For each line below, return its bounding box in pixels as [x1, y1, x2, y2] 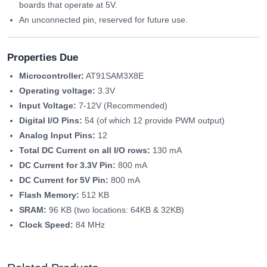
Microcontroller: [19, 71, 84, 81]
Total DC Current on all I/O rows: [19, 145, 150, 156]
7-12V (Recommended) [76, 101, 167, 111]
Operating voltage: [19, 86, 95, 96]
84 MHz [73, 220, 105, 230]
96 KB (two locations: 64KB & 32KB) [46, 205, 184, 215]
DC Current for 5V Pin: [19, 175, 108, 185]
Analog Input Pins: [19, 131, 95, 141]
